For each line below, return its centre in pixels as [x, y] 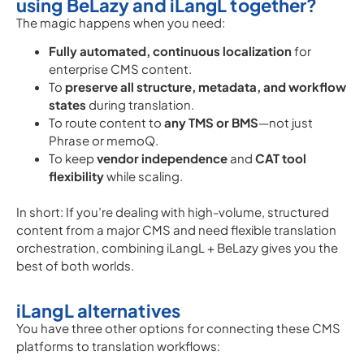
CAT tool [281, 158]
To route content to [106, 122]
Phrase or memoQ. [104, 140]
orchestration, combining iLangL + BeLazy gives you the [177, 247]
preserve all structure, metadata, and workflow [206, 87]
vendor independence [162, 158]
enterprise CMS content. [120, 69]
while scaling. [143, 176]
